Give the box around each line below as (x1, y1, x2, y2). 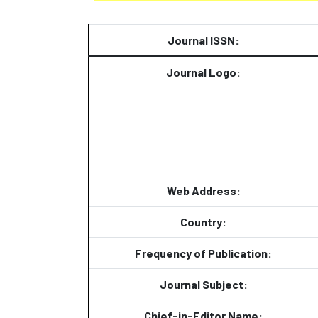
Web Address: (166, 184, 241, 197)
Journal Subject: (159, 278, 248, 291)
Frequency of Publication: (135, 246, 272, 260)
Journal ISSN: (168, 33, 239, 47)
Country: (180, 215, 226, 229)
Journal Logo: (166, 65, 241, 79)
